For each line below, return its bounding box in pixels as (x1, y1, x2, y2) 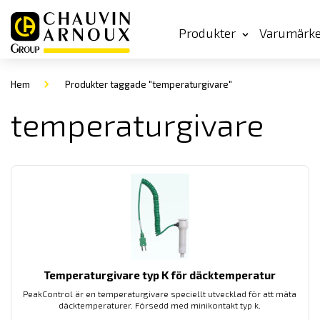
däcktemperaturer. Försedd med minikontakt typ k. (59, 300, 261, 310)
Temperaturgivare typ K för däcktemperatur (44, 269, 276, 281)
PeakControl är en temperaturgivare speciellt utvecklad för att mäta (23, 289, 297, 299)
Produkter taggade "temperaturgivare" (63, 79, 233, 90)
